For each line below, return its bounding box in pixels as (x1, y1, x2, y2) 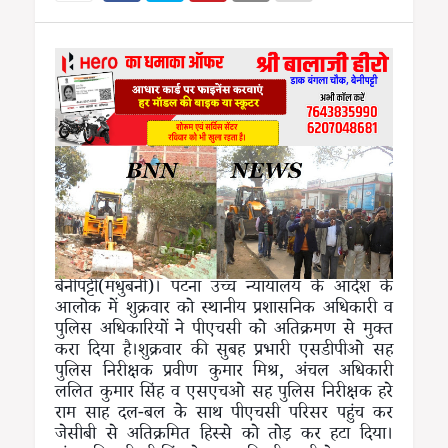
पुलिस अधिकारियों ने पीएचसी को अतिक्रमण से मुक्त (55, 317, 393, 346)
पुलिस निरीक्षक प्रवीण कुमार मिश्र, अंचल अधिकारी (55, 359, 393, 388)
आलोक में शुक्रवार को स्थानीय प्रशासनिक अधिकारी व (55, 296, 393, 325)
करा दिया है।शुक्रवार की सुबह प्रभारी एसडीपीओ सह (55, 338, 393, 367)
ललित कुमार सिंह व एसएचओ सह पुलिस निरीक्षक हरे (55, 380, 393, 409)
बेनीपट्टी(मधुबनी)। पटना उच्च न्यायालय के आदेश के (55, 275, 393, 304)
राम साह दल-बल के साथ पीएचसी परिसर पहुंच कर (55, 401, 393, 430)
